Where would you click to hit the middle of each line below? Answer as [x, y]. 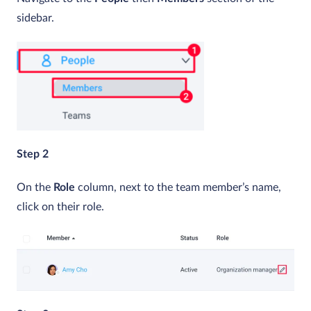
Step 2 [33, 154]
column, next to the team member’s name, [178, 188]
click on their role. [60, 207]
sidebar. [35, 18]
